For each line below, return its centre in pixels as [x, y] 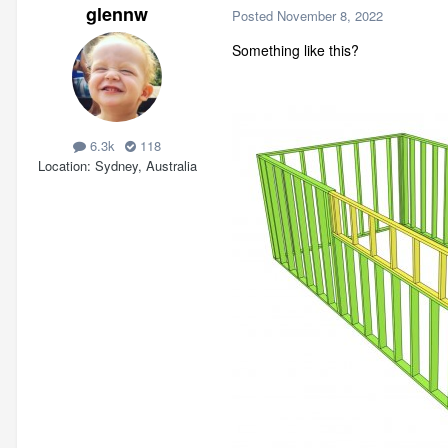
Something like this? [295, 50]
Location [62, 165]
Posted [254, 15]
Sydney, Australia [145, 165]
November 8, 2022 [330, 15]
